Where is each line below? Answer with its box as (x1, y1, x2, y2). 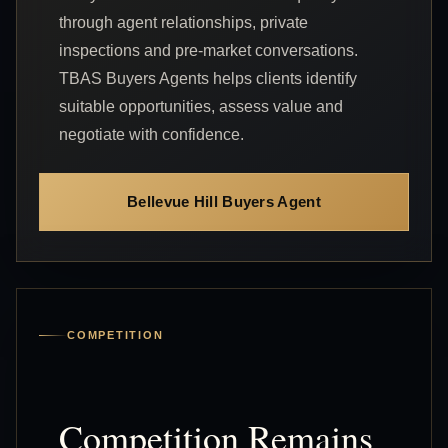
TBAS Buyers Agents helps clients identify (59, 69, 357, 87)
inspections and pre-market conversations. (59, 41, 358, 59)
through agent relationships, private (59, 13, 308, 31)
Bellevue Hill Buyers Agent (127, 193, 321, 211)
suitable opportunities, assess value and (59, 97, 343, 115)
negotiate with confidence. (59, 125, 244, 143)
